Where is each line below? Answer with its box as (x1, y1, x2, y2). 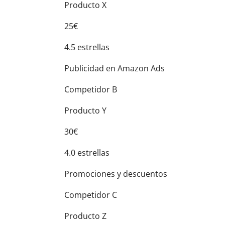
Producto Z (64, 210, 106, 221)
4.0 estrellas (64, 147, 109, 158)
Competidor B (64, 84, 117, 95)
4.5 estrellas (64, 42, 109, 53)
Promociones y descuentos (64, 168, 167, 179)
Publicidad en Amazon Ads (64, 63, 165, 74)
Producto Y (64, 105, 106, 116)
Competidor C (64, 189, 117, 200)
